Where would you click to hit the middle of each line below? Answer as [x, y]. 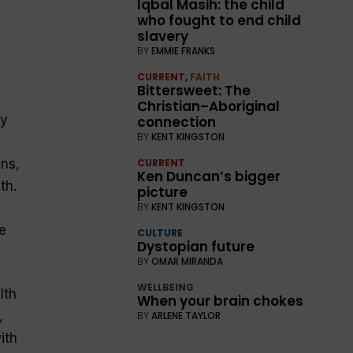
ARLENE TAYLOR [186, 316]
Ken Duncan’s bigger [209, 177]
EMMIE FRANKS [184, 51]
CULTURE [160, 233]
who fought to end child [219, 21]
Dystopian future [196, 247]
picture [163, 193]
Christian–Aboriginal [209, 107]
